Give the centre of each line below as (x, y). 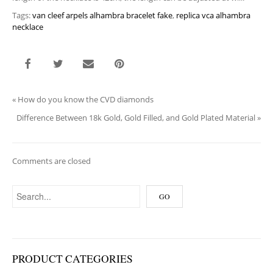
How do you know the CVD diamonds (86, 100)
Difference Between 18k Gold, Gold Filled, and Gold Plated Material (136, 118)
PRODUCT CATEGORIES (73, 259)
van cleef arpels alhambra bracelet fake (102, 15)
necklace (28, 27)
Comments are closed (51, 161)
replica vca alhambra (213, 15)
